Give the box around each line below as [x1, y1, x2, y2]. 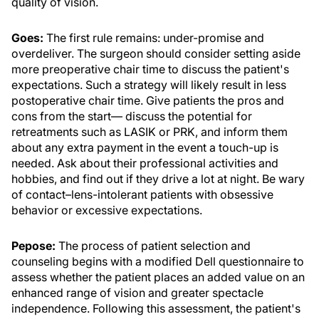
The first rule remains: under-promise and [43, 31, 264, 45]
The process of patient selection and [56, 239, 251, 253]
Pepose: [11, 239, 56, 253]
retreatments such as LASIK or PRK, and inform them [11, 125, 288, 139]
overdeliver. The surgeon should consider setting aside [11, 46, 300, 61]
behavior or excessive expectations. [11, 203, 202, 217]
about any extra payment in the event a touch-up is [11, 140, 278, 155]
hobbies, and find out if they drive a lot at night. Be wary [11, 172, 305, 186]
